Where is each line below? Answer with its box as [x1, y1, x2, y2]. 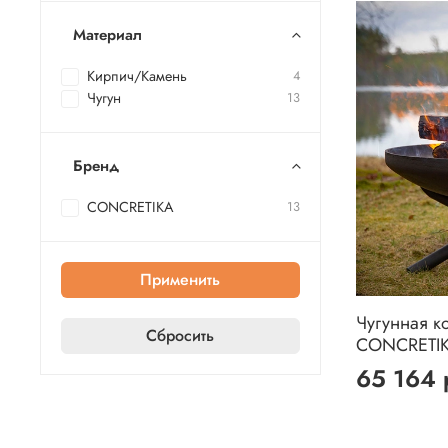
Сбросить [146, 324, 215, 348]
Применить [140, 268, 221, 292]
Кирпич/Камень [87, 66, 187, 87]
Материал [73, 24, 142, 47]
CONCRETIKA [87, 197, 174, 218]
